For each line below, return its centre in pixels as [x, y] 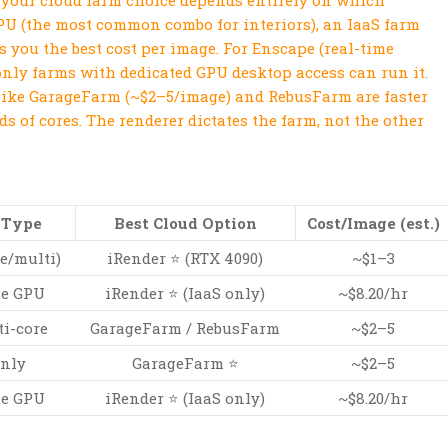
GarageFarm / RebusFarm [185, 328]
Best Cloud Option [185, 223]
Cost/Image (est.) [373, 223]
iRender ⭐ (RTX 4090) [185, 258]
